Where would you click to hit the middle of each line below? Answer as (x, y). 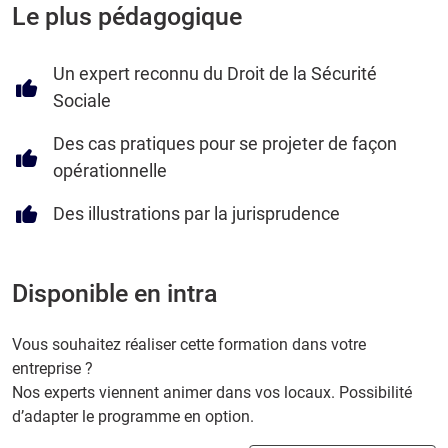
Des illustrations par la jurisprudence (197, 214)
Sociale (82, 101)
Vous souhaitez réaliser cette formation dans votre (189, 345)
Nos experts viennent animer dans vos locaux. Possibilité (212, 393)
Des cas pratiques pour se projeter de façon (225, 144)
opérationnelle (110, 171)
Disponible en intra (115, 294)
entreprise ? (52, 369)
